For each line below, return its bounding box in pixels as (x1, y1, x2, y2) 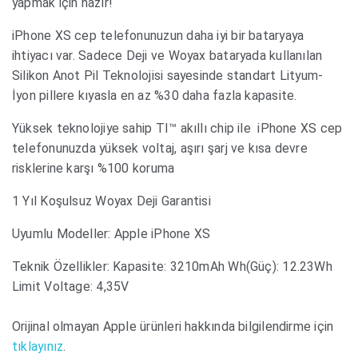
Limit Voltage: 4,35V (12, 278, 129, 294)
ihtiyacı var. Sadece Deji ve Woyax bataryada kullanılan (12, 47, 323, 63)
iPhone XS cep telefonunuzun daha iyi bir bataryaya (12, 27, 304, 43)
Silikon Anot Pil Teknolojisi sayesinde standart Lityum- (12, 67, 324, 83)
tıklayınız (12, 338, 64, 354)
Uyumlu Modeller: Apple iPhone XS (12, 225, 211, 241)
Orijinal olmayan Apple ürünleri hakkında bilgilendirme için (12, 318, 334, 334)
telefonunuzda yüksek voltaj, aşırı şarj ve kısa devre (12, 140, 308, 156)
